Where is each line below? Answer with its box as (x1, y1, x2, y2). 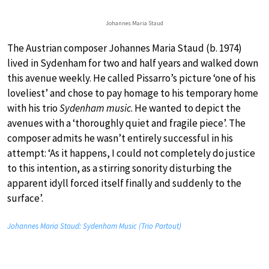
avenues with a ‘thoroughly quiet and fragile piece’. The (7, 116, 246, 130)
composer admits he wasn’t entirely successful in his (7, 131, 233, 145)
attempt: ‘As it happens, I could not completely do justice (7, 147, 255, 160)
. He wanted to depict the (131, 101, 241, 115)
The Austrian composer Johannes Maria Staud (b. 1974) (7, 41, 242, 55)
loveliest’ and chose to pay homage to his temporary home (7, 86, 258, 100)
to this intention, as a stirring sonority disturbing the (7, 162, 232, 175)
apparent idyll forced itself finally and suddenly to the (7, 177, 241, 190)
